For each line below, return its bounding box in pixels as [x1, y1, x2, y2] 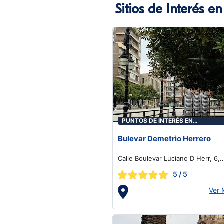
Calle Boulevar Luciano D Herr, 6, [118, 154, 220, 162]
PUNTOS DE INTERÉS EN [122, 117, 193, 124]
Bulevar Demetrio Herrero [118, 134, 211, 143]
